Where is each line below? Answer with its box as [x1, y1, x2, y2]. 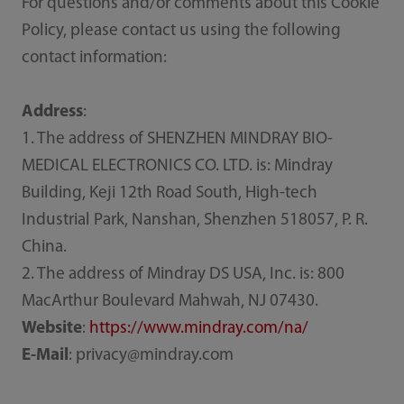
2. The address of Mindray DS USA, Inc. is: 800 [21, 265, 344, 283]
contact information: [21, 49, 167, 67]
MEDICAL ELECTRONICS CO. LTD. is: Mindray [21, 157, 333, 175]
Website [21, 319, 82, 337]
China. [21, 238, 67, 256]
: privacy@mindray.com [68, 346, 234, 364]
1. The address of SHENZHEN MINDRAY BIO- [21, 130, 333, 148]
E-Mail [21, 346, 69, 364]
